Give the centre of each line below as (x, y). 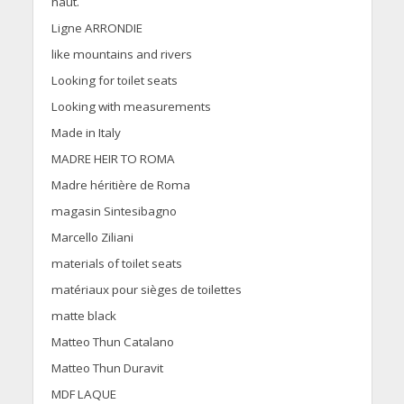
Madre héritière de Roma (120, 185)
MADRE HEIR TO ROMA (113, 159)
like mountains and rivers (121, 55)
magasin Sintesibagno (114, 211)
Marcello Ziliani (92, 238)
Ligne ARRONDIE (96, 28)
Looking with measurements (131, 107)
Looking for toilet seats (114, 81)
